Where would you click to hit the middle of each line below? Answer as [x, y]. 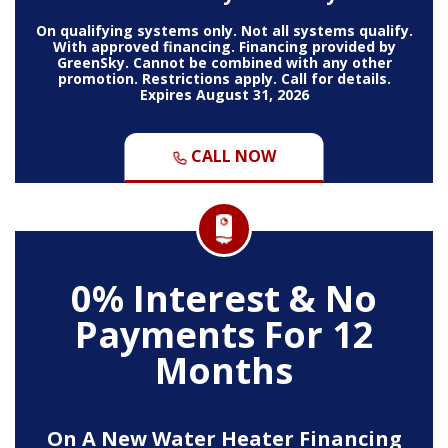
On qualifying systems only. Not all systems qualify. [224, 30]
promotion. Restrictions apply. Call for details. [224, 78]
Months [224, 370]
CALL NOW [231, 155]
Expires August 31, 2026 [224, 94]
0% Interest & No [224, 298]
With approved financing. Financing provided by [224, 46]
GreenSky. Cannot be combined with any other [224, 62]
